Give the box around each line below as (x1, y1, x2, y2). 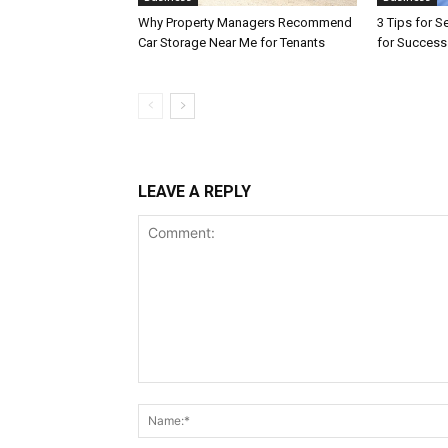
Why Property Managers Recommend (138, 14, 352, 30)
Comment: (137, 383, 204, 401)
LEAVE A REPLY (138, 181, 251, 201)
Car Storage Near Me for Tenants (138, 34, 325, 50)
